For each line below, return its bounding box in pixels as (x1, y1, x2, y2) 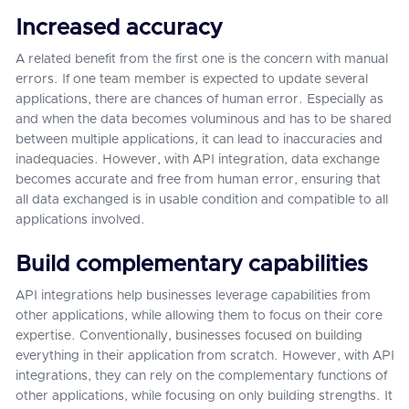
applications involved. (16, 214, 145, 226)
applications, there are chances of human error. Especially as (16, 93, 383, 106)
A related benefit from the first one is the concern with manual (16, 53, 388, 66)
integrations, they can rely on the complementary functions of (16, 370, 387, 383)
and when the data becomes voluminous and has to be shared (16, 113, 392, 126)
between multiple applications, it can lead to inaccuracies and (16, 133, 383, 146)
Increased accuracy (16, 17, 222, 39)
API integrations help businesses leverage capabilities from (16, 289, 371, 302)
